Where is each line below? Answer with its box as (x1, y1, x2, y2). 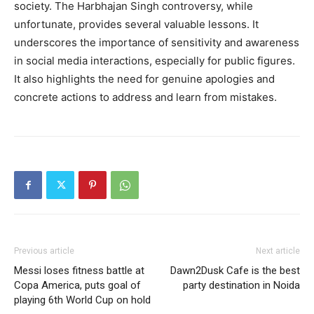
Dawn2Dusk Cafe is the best (170, 264, 300, 278)
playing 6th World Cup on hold (14, 294, 151, 307)
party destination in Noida (183, 279, 300, 292)
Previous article (14, 246, 74, 257)
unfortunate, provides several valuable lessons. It (14, 18, 259, 32)
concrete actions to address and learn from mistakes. (14, 90, 277, 104)
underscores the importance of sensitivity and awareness (14, 36, 299, 50)
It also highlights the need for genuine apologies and (14, 72, 275, 86)
